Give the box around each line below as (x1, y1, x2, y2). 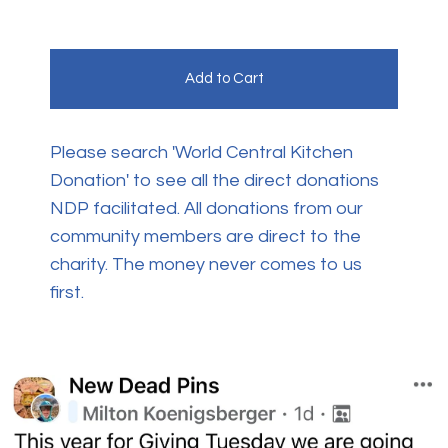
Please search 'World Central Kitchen (50, 143, 353, 163)
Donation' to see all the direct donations (50, 171, 379, 191)
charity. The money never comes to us (50, 255, 362, 275)
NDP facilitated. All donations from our (50, 199, 363, 219)
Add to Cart (184, 71, 264, 87)
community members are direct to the (50, 227, 361, 247)
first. (50, 283, 84, 303)
